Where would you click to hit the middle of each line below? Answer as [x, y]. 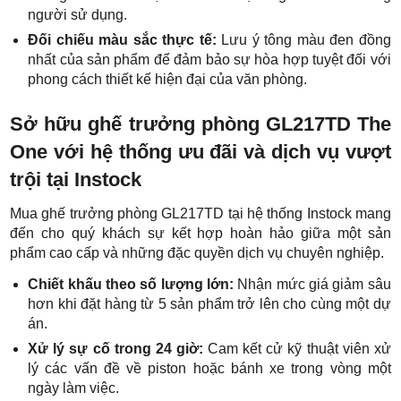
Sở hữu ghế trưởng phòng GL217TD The [200, 124]
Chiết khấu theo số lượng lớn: [131, 284]
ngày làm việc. [74, 388]
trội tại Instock [76, 179]
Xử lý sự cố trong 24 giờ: [118, 349]
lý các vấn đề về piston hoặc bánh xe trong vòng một [209, 368]
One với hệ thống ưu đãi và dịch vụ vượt [200, 152]
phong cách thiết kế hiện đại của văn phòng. [168, 79]
